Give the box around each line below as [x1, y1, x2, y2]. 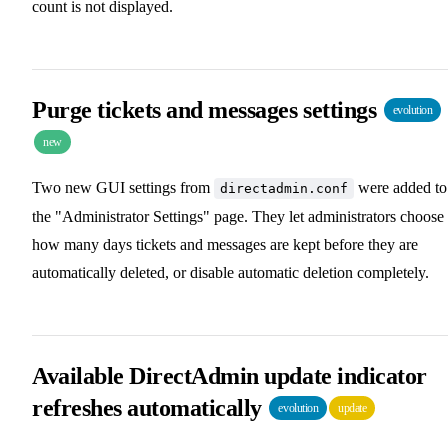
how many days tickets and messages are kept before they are [32, 235, 418, 253]
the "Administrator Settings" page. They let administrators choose [32, 207, 444, 225]
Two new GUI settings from [32, 178, 214, 196]
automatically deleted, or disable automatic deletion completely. [32, 263, 429, 281]
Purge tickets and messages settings [32, 96, 382, 123]
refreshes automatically [32, 394, 268, 421]
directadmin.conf [220, 180, 348, 196]
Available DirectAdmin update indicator [32, 362, 427, 389]
